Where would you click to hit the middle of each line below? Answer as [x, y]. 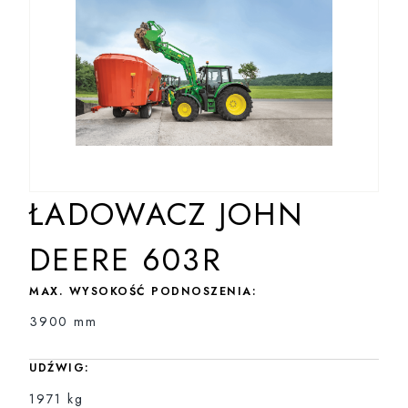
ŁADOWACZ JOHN [166, 214]
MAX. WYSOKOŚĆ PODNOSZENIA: [143, 291]
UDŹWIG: [60, 368]
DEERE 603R [126, 260]
